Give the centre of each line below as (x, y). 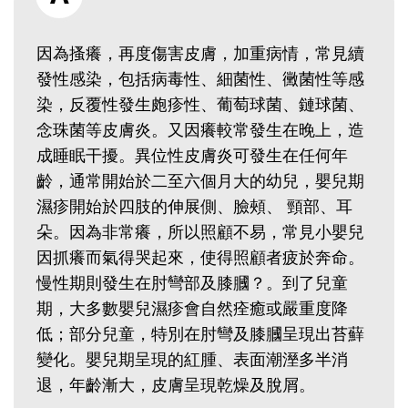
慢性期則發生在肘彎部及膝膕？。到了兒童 (192, 283)
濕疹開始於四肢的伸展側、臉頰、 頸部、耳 (194, 206)
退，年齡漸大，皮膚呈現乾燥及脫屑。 (194, 385)
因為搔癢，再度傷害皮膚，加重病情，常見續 (200, 53)
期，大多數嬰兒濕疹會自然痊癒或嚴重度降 (192, 308)
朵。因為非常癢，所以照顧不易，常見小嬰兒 (200, 232)
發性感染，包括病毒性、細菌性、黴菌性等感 (200, 79)
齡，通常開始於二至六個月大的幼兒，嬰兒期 (200, 181)
